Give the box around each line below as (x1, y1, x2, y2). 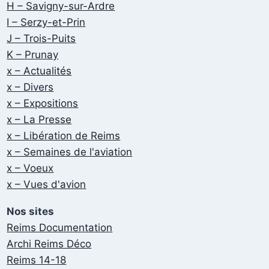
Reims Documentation (7, 221, 113, 234)
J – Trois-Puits (7, 32, 76, 45)
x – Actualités (7, 65, 72, 77)
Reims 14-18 (7, 253, 67, 266)
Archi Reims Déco (7, 237, 92, 250)
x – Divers (7, 81, 54, 94)
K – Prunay (7, 49, 59, 61)
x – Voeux (7, 162, 54, 175)
